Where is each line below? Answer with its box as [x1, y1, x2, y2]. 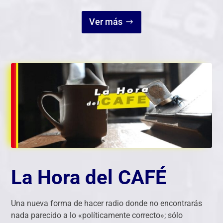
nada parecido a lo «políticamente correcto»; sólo [11, 210, 183, 220]
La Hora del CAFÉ [11, 165, 167, 189]
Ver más [89, 16, 122, 27]
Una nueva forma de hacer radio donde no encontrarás [11, 198, 203, 208]
